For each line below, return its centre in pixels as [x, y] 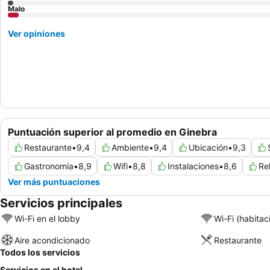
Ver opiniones [36, 33]
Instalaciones [193, 166]
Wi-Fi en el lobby [47, 218]
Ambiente [130, 148]
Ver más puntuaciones [54, 182]
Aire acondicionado [52, 240]
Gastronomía [49, 166]
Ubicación [208, 148]
